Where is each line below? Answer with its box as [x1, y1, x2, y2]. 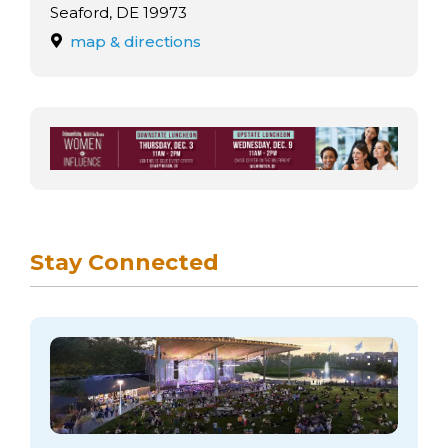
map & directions [69, 31, 201, 51]
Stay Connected [30, 248, 219, 276]
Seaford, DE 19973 [50, 3, 187, 22]
